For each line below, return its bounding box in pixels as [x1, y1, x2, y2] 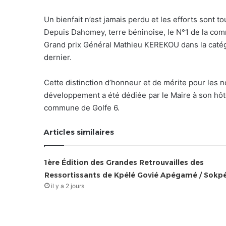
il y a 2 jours [50, 182, 84, 190]
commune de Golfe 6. [44, 102, 120, 112]
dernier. [44, 52, 72, 62]
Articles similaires [44, 127, 114, 137]
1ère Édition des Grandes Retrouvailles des [44, 157, 204, 167]
